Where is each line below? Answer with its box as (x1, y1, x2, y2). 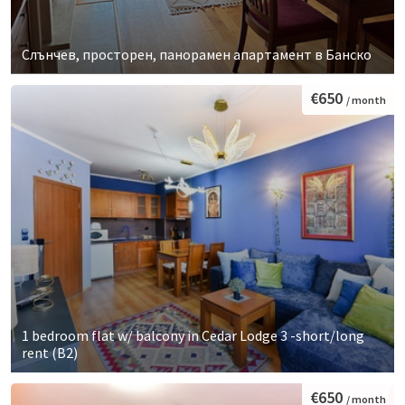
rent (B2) (22, 344, 78, 363)
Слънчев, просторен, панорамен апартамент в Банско (22, 44, 372, 63)
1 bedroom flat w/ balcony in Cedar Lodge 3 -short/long (22, 326, 364, 345)
